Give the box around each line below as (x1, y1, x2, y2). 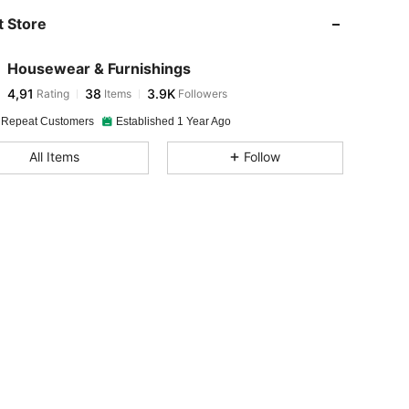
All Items (28, 149, 79, 164)
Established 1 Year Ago (116, 115, 231, 128)
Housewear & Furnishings (7, 59, 191, 78)
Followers (175, 87, 227, 100)
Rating (34, 87, 69, 100)
